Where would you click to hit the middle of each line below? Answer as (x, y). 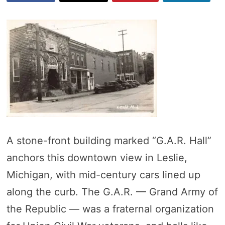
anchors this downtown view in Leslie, (97, 158)
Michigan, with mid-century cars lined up (103, 175)
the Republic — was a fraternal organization (110, 209)
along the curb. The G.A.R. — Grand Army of (112, 192)
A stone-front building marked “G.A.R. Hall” (109, 141)
